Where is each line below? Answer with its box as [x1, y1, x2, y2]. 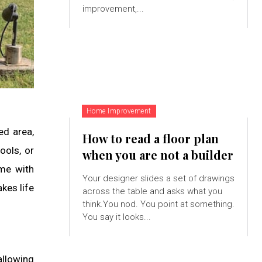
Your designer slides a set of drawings [82, 173, 235, 184]
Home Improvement [86, 107, 151, 116]
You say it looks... [82, 212, 151, 223]
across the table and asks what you [82, 186, 222, 197]
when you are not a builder [82, 147, 233, 163]
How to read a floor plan [82, 130, 219, 147]
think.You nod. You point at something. [82, 199, 235, 210]
